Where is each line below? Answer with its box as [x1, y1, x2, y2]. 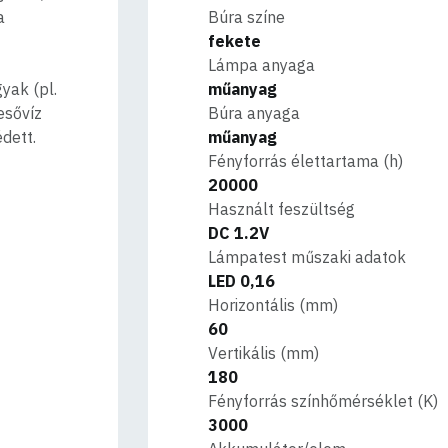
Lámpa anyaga [208, 55, 316, 75]
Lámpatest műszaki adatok [208, 247, 407, 267]
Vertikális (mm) [208, 343, 320, 363]
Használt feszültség [208, 199, 356, 219]
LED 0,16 [208, 271, 276, 291]
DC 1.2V [208, 223, 270, 243]
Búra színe [208, 7, 286, 27]
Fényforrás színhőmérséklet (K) [208, 391, 439, 411]
